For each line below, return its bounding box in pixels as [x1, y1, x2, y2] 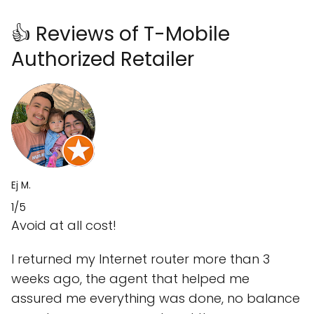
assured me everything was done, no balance [11, 289, 300, 307]
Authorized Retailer [11, 45, 194, 73]
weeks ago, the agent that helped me [11, 269, 250, 287]
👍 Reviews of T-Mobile [11, 20, 230, 48]
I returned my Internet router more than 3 [11, 250, 270, 268]
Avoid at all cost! [11, 216, 116, 234]
